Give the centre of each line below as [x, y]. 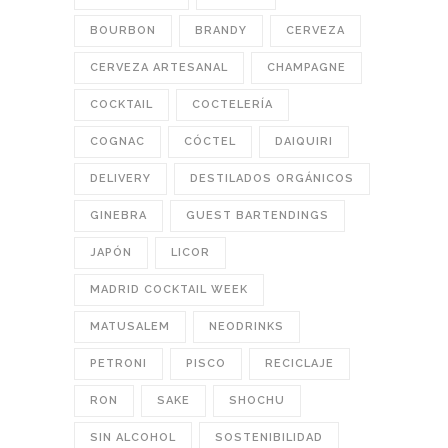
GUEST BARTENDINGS [257, 216]
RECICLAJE [299, 364]
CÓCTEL [210, 142]
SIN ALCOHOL [133, 438]
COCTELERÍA [232, 105]
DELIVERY [120, 179]
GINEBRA [118, 216]
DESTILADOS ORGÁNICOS [272, 179]
